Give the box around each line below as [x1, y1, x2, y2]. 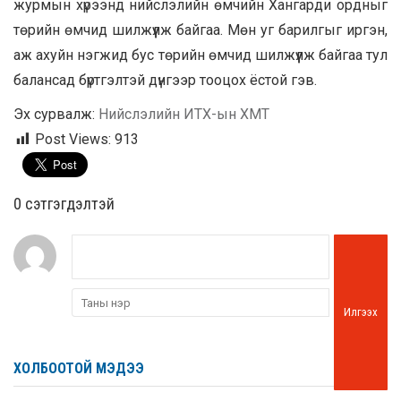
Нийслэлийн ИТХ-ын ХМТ [98, 106, 269, 124]
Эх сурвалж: [13, 106, 98, 124]
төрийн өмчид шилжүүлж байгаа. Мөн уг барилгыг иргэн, [13, 21, 388, 39]
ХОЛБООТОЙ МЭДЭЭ [13, 360, 144, 378]
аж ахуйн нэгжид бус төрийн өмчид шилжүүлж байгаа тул [13, 47, 388, 64]
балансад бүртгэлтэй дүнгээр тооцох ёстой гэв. [13, 72, 317, 90]
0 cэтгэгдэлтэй [13, 194, 115, 214]
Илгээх [344, 305, 378, 320]
